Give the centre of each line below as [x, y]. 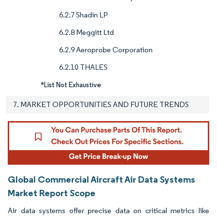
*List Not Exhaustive [71, 85]
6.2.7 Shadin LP [84, 15]
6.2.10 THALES [83, 67]
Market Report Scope [52, 193]
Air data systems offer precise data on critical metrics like [108, 211]
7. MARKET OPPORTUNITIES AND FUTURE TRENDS [101, 105]
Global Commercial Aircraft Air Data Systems [101, 179]
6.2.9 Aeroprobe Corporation [106, 50]
